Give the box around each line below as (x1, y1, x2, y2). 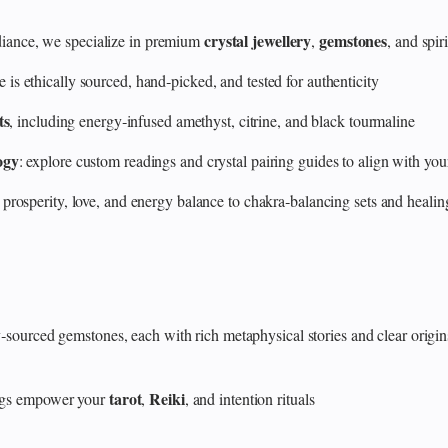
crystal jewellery (203, 29, 312, 53)
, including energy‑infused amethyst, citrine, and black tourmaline (9, 110, 415, 132)
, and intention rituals (184, 388, 315, 410)
